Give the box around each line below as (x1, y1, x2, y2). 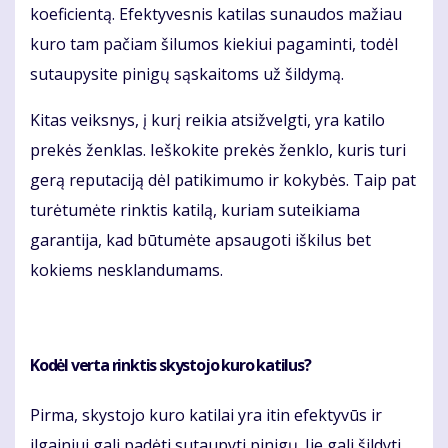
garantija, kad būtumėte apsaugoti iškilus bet (30, 229, 371, 252)
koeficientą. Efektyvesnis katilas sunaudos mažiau (30, 3, 402, 26)
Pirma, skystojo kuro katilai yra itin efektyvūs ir (30, 404, 382, 427)
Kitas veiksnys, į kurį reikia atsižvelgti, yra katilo (30, 109, 385, 132)
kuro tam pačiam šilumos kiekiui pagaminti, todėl (30, 33, 398, 56)
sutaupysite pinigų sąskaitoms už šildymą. (30, 63, 344, 86)
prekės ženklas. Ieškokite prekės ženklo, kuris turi (30, 139, 406, 162)
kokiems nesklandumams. (30, 259, 223, 282)
